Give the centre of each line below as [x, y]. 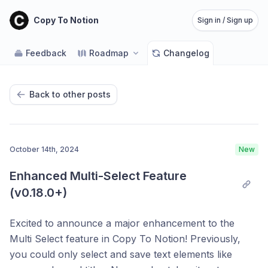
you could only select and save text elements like [121, 254]
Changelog [186, 53]
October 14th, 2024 [44, 149]
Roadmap [109, 53]
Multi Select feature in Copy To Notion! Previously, [125, 239]
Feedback [46, 53]
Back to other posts [70, 94]
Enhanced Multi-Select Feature [98, 176]
